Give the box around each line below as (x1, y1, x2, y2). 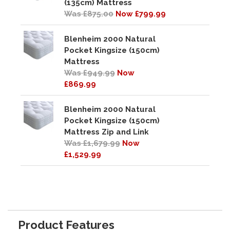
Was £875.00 (64, 9, 113, 19)
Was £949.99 (64, 68, 115, 78)
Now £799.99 (116, 9, 166, 19)
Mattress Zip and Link (64, 127, 149, 137)
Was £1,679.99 (64, 139, 120, 148)
